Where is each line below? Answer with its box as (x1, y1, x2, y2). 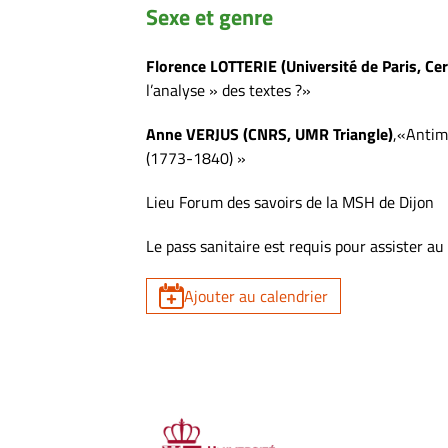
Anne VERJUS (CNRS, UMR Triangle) (146, 122, 393, 147)
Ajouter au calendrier (183, 284, 328, 309)
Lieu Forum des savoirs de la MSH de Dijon (146, 190, 434, 215)
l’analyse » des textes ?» (146, 78, 311, 103)
